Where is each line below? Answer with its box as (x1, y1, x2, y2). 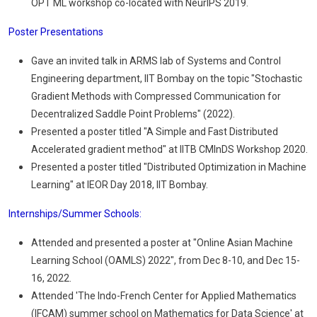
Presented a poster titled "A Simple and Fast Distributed (31, 126, 278, 137)
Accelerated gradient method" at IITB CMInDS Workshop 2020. (31, 144, 308, 155)
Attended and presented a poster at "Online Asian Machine (31, 237, 293, 248)
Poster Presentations (8, 26, 103, 38)
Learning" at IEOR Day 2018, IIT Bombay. (31, 179, 208, 190)
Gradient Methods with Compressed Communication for (31, 91, 281, 102)
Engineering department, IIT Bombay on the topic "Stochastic (31, 73, 302, 84)
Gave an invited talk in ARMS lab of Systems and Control (31, 55, 281, 67)
